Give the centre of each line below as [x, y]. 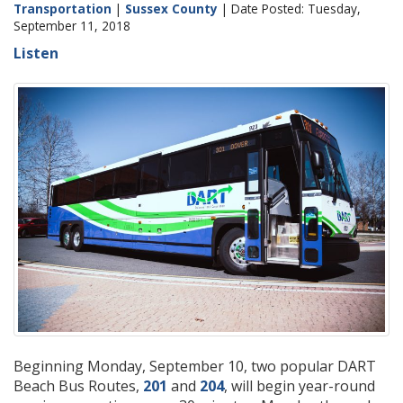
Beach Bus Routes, [76, 385]
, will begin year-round [300, 385]
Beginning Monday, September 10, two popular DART [195, 366]
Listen [36, 53]
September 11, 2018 [72, 26]
